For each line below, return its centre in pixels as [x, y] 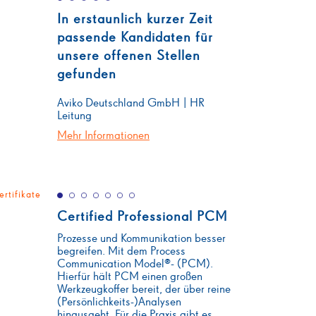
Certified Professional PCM [142, 217]
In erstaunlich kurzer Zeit [135, 19]
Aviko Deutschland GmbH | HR [131, 103]
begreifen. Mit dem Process [121, 251]
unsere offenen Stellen [129, 56]
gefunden [87, 74]
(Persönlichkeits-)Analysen [119, 302]
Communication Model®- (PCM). [135, 264]
